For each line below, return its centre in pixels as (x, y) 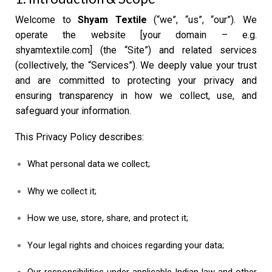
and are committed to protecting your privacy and (136, 80)
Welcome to (47, 19)
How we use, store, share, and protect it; (108, 218)
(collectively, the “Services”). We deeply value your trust (136, 65)
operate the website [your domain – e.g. (136, 35)
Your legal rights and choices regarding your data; (126, 245)
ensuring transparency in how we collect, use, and (136, 95)
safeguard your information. (73, 110)
